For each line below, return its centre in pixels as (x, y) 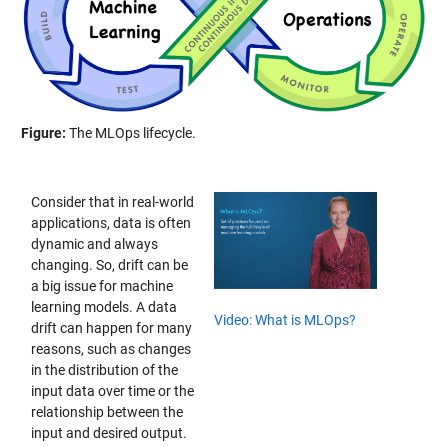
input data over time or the (112, 391)
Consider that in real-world (112, 202)
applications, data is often (110, 223)
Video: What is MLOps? (284, 319)
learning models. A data (103, 307)
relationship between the (106, 412)
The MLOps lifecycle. (130, 132)
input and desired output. (108, 433)
